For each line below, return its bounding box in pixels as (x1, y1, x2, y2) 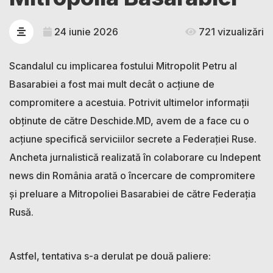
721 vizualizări (196, 25, 264, 38)
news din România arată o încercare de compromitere (9, 169, 255, 182)
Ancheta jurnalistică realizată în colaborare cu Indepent (9, 151, 261, 163)
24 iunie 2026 (52, 25, 118, 38)
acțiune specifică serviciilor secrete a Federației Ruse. (9, 132, 257, 145)
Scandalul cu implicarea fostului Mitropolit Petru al (9, 59, 237, 72)
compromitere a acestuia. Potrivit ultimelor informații (9, 96, 249, 108)
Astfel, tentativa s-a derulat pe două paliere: (9, 249, 211, 262)
